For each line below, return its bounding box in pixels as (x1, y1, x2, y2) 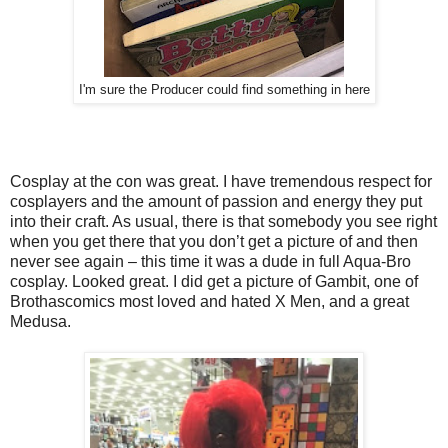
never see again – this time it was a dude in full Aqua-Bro (10, 252, 411, 270)
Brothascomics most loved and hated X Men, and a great (10, 292, 409, 310)
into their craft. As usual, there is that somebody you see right (10, 212, 437, 230)
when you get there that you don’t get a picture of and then (10, 232, 418, 250)
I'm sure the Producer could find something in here (78, 82, 370, 97)
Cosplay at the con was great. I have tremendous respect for (10, 172, 432, 190)
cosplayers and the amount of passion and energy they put (10, 192, 422, 210)
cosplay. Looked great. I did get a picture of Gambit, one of (10, 272, 418, 290)
